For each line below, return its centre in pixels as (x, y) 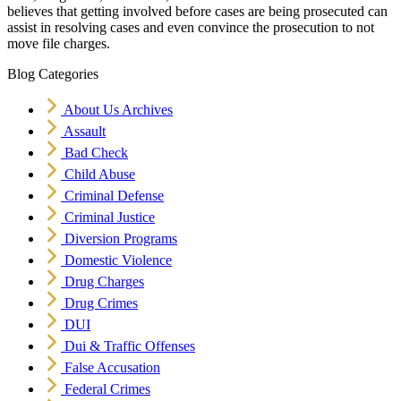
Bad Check (96, 153)
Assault (85, 132)
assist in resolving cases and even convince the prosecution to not (191, 28)
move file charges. (59, 44)
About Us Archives (118, 110)
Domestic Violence (118, 260)
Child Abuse (100, 175)
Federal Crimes (107, 389)
